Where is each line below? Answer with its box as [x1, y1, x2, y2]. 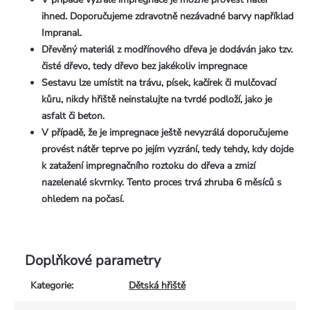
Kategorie [30, 278, 71, 292]
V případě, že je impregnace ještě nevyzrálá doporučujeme [42, 125, 288, 139]
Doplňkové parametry [25, 250, 161, 270]
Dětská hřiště [129, 278, 185, 292]
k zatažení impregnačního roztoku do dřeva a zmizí [42, 158, 255, 172]
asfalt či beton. [42, 109, 104, 122]
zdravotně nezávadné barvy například [132, 9, 293, 23]
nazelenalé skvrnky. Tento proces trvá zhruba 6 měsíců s [42, 175, 282, 189]
